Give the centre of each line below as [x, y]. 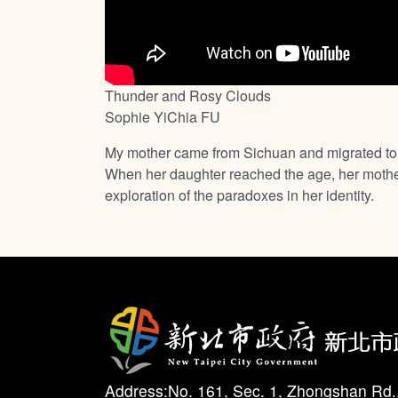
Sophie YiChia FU [163, 117]
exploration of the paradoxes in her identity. [239, 195]
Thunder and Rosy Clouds [188, 96]
